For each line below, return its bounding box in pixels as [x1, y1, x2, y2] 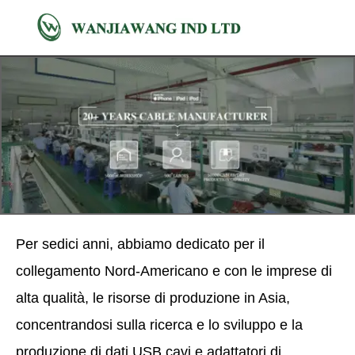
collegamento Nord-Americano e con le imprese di [16, 263, 332, 280]
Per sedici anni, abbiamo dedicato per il [16, 236, 265, 253]
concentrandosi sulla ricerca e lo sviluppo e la [16, 317, 303, 334]
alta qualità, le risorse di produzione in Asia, [16, 290, 290, 307]
